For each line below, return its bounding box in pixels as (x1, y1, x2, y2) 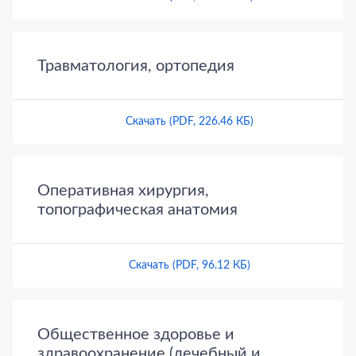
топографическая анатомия (37, 202, 238, 219)
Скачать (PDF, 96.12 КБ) (128, 260, 250, 272)
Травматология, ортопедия (37, 58, 234, 75)
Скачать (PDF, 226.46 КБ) (125, 116, 253, 128)
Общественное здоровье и (37, 327, 234, 343)
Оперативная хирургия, (37, 183, 209, 199)
